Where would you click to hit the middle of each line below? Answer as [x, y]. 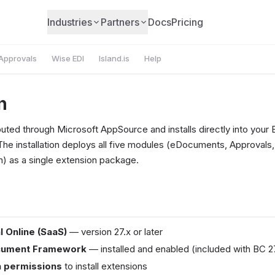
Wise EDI [68, 58]
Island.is [114, 58]
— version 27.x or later [115, 232]
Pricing [188, 22]
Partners [120, 22]
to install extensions [105, 266]
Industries [70, 22]
